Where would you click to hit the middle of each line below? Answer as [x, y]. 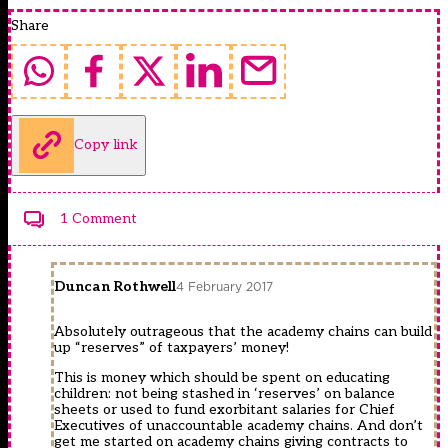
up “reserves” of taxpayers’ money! [171, 347]
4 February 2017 [224, 287]
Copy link [106, 145]
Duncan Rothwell [115, 286]
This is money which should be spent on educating [222, 377]
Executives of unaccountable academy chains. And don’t [238, 425]
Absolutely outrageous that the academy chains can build [243, 331]
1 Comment [98, 218]
